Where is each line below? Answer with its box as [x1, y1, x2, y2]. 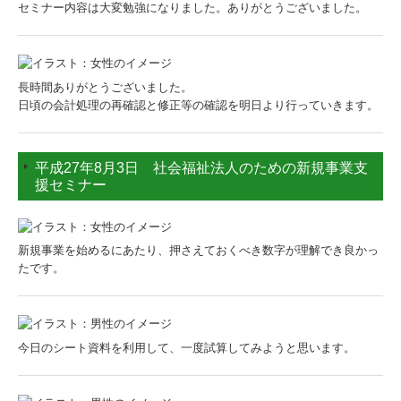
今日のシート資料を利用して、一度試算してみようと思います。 [18, 340, 355, 354]
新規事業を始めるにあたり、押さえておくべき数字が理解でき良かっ [18, 243, 379, 258]
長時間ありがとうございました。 [18, 80, 192, 94]
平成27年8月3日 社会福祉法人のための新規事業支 [35, 159, 368, 175]
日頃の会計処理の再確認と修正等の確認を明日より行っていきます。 [18, 98, 379, 112]
